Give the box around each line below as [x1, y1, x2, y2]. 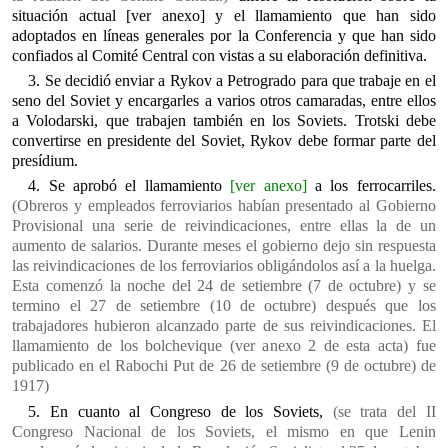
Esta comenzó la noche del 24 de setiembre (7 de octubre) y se [12, 277, 436, 295]
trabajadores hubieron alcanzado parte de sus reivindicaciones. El [12, 317, 436, 335]
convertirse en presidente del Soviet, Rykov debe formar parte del [12, 132, 436, 150]
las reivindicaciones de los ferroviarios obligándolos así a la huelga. [12, 257, 436, 275]
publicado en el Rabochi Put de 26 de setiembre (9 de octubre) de [12, 357, 436, 375]
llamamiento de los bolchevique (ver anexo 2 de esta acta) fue [12, 337, 436, 355]
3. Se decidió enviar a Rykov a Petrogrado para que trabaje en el [28, 72, 436, 90]
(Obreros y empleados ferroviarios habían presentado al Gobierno [12, 197, 436, 215]
